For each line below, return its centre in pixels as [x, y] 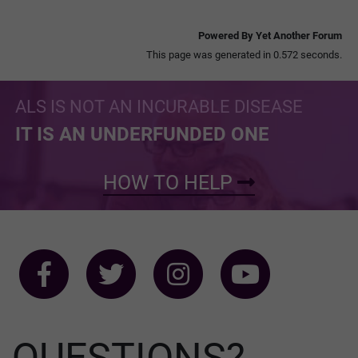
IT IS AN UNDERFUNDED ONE [142, 134]
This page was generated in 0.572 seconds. [244, 54]
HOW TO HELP [170, 182]
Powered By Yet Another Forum [270, 35]
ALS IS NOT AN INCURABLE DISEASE [159, 106]
